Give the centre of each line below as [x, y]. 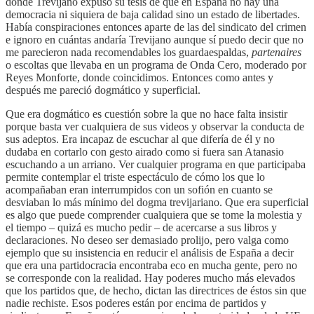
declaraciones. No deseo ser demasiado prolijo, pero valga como [147, 240]
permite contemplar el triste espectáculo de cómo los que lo [135, 177]
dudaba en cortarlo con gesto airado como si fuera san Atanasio [145, 151]
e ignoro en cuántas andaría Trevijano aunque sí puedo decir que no [155, 39]
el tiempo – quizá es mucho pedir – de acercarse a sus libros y [141, 227]
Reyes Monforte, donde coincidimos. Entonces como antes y [139, 77]
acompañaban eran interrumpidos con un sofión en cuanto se [139, 189]
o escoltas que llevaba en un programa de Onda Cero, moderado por [156, 64]
